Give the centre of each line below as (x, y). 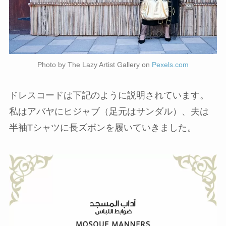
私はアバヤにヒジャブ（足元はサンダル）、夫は (109, 112)
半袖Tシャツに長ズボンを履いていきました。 (102, 128)
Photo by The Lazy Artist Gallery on (95, 64)
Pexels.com (170, 64)
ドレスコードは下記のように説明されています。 (109, 96)
